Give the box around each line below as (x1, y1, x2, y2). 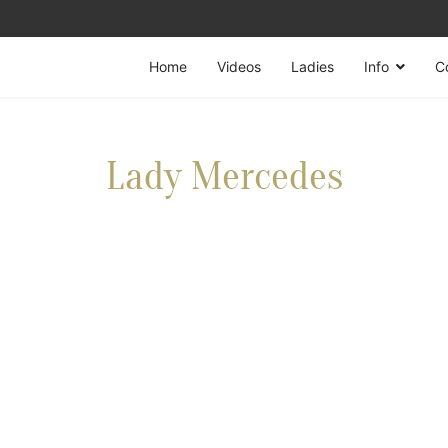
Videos (217, 58, 261, 75)
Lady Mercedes (105, 153, 343, 200)
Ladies (291, 58, 334, 75)
